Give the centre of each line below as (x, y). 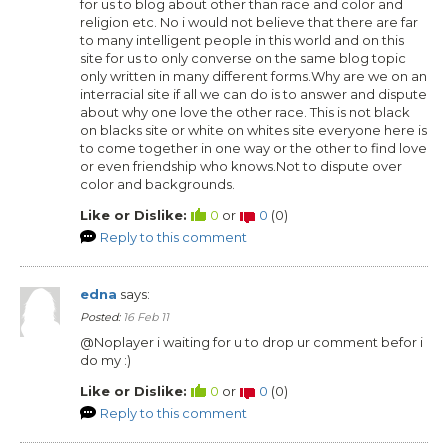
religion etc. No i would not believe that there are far (249, 21)
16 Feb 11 (146, 316)
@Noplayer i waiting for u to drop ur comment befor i (251, 341)
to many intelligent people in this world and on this (242, 39)
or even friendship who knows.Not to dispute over (241, 165)
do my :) (105, 359)
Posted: (101, 316)
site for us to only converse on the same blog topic (243, 57)
